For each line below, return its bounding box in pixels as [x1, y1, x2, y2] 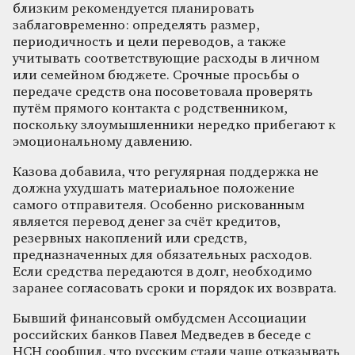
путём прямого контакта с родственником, [13, 101, 288, 116]
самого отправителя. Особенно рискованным [13, 198, 304, 212]
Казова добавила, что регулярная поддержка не [13, 165, 319, 179]
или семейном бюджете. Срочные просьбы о [13, 68, 300, 82]
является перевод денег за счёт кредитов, [13, 215, 281, 229]
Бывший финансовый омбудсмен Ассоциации [13, 311, 307, 326]
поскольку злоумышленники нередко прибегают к [13, 118, 335, 132]
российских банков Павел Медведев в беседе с [13, 328, 311, 342]
